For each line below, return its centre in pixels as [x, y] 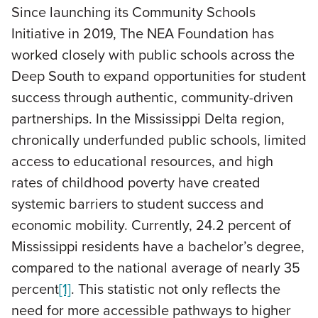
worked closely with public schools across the [153, 55]
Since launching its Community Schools [133, 12]
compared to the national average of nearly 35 [156, 268]
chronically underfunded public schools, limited [159, 140]
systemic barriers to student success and [138, 204]
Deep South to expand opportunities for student [159, 76]
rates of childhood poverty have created [136, 182]
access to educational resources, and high [142, 161]
